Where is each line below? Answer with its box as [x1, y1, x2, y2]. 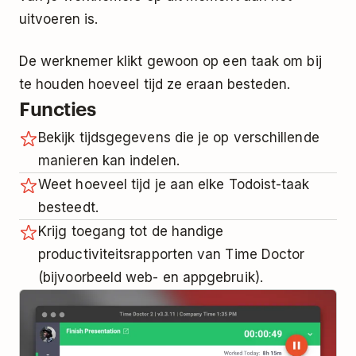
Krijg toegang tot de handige [38, 223, 224, 240]
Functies [19, 95, 96, 122]
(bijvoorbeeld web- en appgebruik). [38, 269, 263, 286]
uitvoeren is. [19, 11, 99, 28]
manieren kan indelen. [38, 153, 180, 169]
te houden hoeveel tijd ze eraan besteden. [19, 76, 291, 93]
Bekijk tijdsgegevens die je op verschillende [38, 130, 319, 146]
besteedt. [38, 199, 99, 216]
